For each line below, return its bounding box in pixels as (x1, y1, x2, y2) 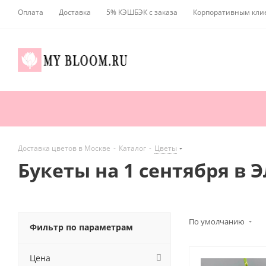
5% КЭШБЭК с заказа (106, 7, 178, 17)
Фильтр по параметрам (30, 221, 133, 233)
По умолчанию (189, 216, 246, 227)
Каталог (119, 143, 146, 154)
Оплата (18, 7, 43, 17)
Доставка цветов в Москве (18, 143, 110, 154)
